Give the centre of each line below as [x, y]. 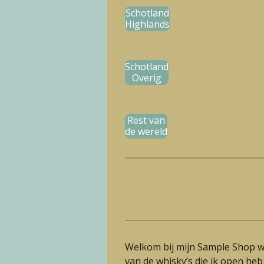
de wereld [146, 131]
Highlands [147, 24]
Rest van [146, 120]
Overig [147, 78]
